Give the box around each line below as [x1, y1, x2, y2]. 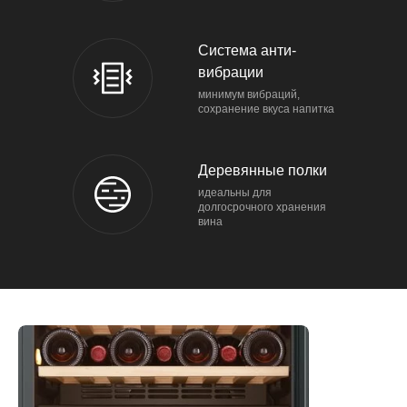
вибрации [198, 65, 263, 80]
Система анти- [198, 43, 296, 58]
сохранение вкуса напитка [198, 103, 334, 115]
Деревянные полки [198, 163, 327, 178]
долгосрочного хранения [198, 201, 326, 213]
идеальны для [198, 186, 272, 199]
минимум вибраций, [198, 88, 300, 101]
